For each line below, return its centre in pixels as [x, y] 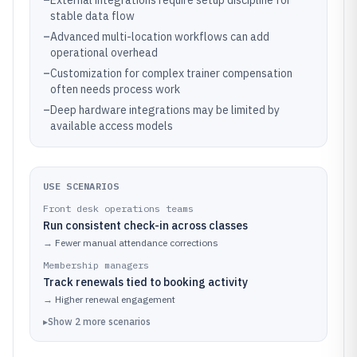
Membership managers [96, 265]
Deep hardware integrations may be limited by [165, 110]
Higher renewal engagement [115, 299]
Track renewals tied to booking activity [145, 282]
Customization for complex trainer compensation [171, 73]
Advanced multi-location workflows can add [160, 37]
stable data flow [92, 16]
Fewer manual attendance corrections [137, 243]
